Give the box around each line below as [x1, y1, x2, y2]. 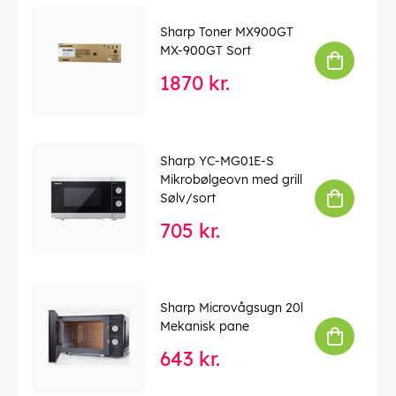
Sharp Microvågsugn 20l [160, 300, 303, 316]
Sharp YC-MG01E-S [160, 152, 274, 169]
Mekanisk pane [160, 318, 249, 335]
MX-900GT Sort [160, 42, 251, 59]
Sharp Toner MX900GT [160, 24, 293, 41]
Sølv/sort [160, 189, 216, 206]
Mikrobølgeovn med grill [160, 171, 302, 187]
